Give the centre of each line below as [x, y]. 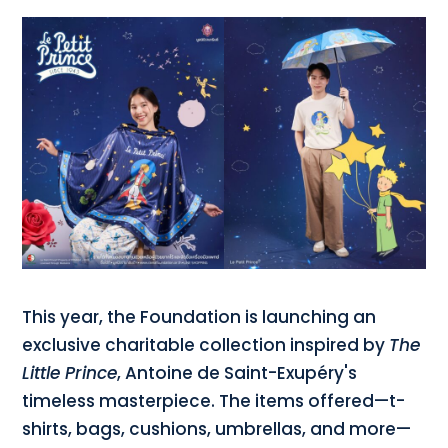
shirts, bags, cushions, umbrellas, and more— [217, 429]
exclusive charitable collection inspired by [206, 345]
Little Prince [70, 373]
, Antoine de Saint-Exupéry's [237, 373]
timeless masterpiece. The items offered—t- [214, 401]
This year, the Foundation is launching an [199, 317]
